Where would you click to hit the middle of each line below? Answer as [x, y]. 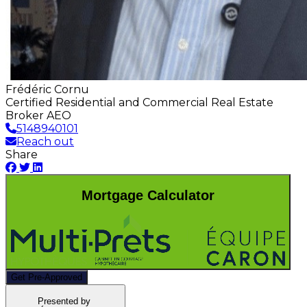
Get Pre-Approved [47, 278]
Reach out [45, 142]
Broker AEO [38, 115]
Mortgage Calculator [148, 195]
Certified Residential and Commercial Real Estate [139, 102]
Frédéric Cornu [47, 89]
